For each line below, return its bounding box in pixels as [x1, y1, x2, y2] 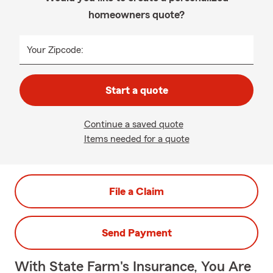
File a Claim [109, 186, 164, 197]
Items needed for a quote [83, 134, 190, 144]
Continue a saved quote [83, 119, 183, 129]
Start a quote [105, 85, 168, 96]
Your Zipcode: [27, 45, 83, 55]
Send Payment [101, 227, 172, 238]
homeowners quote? [88, 9, 185, 20]
